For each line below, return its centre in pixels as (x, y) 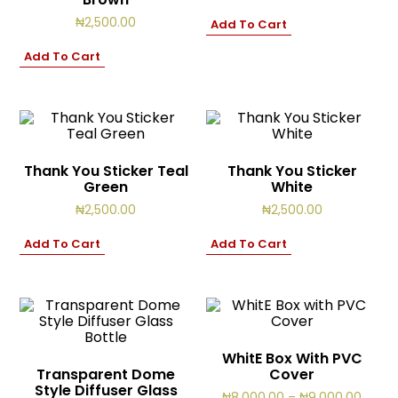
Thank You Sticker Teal (106, 171)
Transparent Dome (106, 374)
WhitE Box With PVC (292, 358)
